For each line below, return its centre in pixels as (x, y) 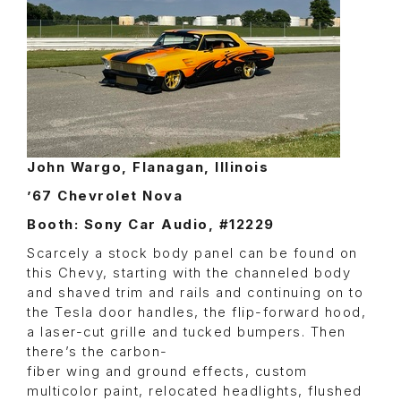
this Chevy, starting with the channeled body (189, 273)
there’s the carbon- (98, 352)
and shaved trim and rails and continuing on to (195, 293)
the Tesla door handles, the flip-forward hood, (196, 313)
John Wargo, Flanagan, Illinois (148, 168)
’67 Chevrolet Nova (105, 196)
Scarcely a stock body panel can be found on (192, 254)
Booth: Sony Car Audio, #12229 (151, 225)
